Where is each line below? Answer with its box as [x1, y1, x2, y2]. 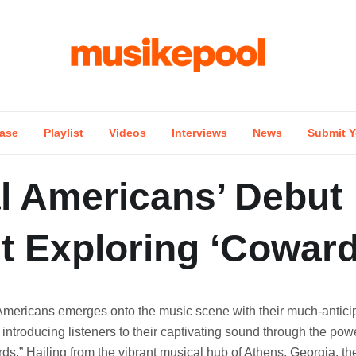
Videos [109, 126, 146, 139]
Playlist [44, 126, 83, 139]
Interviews [172, 126, 227, 139]
